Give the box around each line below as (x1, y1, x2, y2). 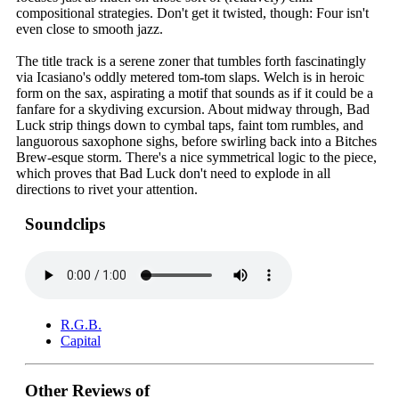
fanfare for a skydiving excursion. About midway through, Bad (16, 102, 370, 118)
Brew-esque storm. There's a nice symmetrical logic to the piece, (16, 150, 377, 166)
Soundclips (25, 214, 105, 233)
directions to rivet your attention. (16, 182, 198, 198)
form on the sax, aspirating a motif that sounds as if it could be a (16, 85, 373, 102)
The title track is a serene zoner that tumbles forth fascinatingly (16, 53, 366, 69)
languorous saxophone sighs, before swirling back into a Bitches (16, 134, 377, 150)
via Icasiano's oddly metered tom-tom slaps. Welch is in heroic (16, 69, 364, 85)
